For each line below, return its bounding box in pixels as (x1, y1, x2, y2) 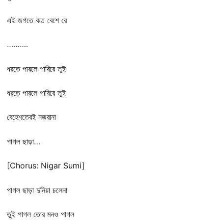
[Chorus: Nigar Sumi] (7, 161, 85, 171)
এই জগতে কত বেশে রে (7, 15, 67, 25)
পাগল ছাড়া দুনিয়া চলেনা (7, 185, 67, 195)
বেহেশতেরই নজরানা (7, 112, 56, 122)
